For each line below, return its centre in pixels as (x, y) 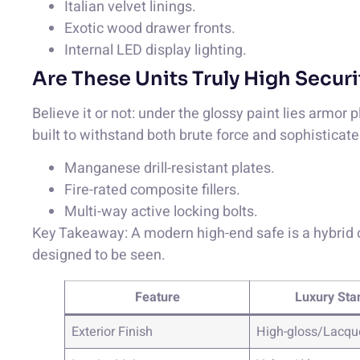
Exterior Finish (112, 332)
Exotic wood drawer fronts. (150, 29)
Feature (157, 298)
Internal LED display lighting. (155, 50)
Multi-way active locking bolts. (161, 212)
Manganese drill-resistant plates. (170, 169)
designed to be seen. (99, 256)
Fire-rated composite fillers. (152, 190)
